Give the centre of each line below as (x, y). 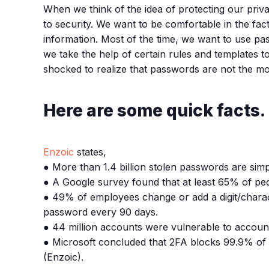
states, (90, 152)
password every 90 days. (101, 212)
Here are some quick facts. (154, 110)
